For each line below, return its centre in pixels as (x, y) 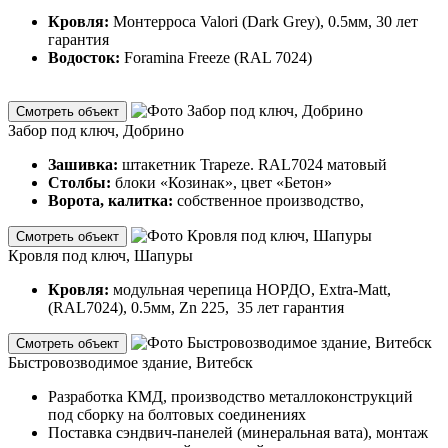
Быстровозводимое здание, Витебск (130, 362)
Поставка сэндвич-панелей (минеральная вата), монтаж (238, 432)
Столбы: (81, 182)
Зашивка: (85, 164)
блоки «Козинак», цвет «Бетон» (223, 182)
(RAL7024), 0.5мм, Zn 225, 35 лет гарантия (196, 307)
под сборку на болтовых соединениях (177, 414)
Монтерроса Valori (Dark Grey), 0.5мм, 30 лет (265, 21)
